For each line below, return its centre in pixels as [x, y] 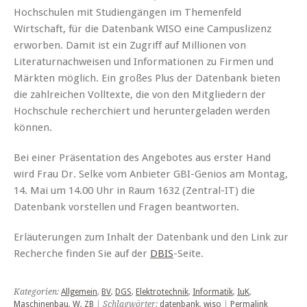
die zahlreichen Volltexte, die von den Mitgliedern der [140, 94]
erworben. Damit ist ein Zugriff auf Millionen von [130, 45]
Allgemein [79, 292]
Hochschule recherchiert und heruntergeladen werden [142, 111]
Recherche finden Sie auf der [82, 253]
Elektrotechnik [162, 292]
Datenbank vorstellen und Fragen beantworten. [126, 207]
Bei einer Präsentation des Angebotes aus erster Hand [142, 157]
